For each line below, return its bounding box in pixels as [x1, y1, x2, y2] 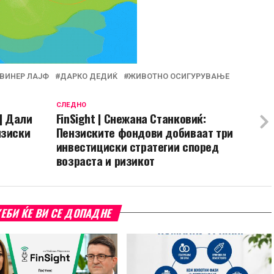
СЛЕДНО [56, 100, 86, 109]
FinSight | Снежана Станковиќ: [56, 109, 206, 127]
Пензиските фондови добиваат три [56, 123, 233, 141]
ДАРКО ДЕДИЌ [60, 71, 117, 81]
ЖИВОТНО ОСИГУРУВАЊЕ [128, 71, 229, 81]
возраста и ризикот [56, 151, 155, 169]
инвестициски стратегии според [56, 137, 219, 155]
